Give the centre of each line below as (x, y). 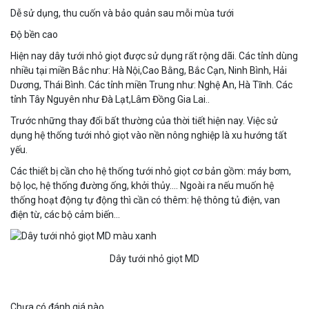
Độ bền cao (34, 35)
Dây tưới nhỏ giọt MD (154, 258)
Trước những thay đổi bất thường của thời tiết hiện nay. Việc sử (144, 121)
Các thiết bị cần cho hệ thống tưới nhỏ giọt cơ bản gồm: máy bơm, (151, 171)
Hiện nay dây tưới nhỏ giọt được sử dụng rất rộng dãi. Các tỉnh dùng (154, 56)
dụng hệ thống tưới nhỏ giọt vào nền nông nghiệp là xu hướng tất (149, 136)
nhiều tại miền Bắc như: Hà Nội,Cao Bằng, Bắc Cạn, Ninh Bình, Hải (149, 71)
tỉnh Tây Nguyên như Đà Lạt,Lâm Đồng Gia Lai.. (110, 100)
